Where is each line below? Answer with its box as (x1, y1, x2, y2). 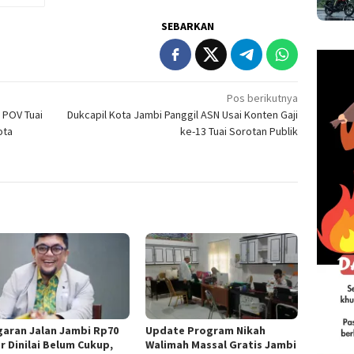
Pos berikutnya (227, 91, 299, 106)
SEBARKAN (161, 19, 215, 34)
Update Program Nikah (145, 322, 265, 337)
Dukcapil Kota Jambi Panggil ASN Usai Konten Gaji (67, 107, 299, 122)
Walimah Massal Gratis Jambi (145, 337, 296, 352)
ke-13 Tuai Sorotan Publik (180, 124, 299, 139)
